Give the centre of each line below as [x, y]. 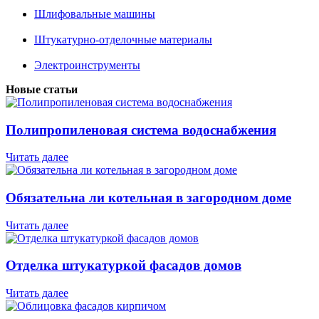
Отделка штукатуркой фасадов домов [124, 266]
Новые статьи [42, 89]
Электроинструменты [87, 65]
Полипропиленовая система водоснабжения [141, 130]
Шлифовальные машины [95, 14]
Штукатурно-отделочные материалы [123, 39]
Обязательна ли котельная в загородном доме [148, 198]
